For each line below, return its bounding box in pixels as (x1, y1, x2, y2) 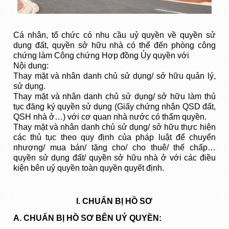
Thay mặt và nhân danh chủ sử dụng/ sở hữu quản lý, (13, 72, 216, 81)
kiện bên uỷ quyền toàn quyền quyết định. (13, 164, 165, 173)
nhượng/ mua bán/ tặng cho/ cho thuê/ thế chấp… (13, 143, 216, 152)
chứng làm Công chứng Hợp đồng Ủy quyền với (13, 51, 190, 60)
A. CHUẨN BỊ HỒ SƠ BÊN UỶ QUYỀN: (13, 214, 162, 223)
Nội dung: (13, 61, 49, 71)
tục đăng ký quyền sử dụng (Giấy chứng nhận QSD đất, (13, 102, 216, 111)
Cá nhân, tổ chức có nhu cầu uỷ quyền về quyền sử (13, 31, 216, 40)
